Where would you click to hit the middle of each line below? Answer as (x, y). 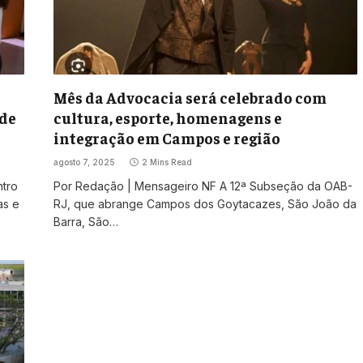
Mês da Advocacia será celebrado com (190, 98)
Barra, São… (85, 222)
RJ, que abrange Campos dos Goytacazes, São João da (205, 204)
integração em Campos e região (167, 138)
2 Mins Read (167, 162)
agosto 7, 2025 (84, 162)
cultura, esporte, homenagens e (167, 118)
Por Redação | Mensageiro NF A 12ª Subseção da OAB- (203, 186)
